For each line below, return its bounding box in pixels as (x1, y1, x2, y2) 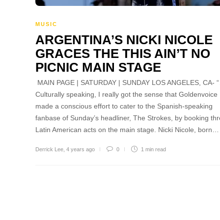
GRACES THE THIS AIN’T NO (35, 46, 210, 61)
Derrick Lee (35, 146, 63, 152)
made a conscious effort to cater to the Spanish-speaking (35, 102, 213, 110)
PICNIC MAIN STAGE (35, 59, 161, 75)
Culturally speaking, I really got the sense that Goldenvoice (35, 90, 218, 98)
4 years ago (66, 146, 95, 152)
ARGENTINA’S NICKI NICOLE (35, 32, 213, 47)
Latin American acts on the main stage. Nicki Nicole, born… (35, 125, 219, 134)
